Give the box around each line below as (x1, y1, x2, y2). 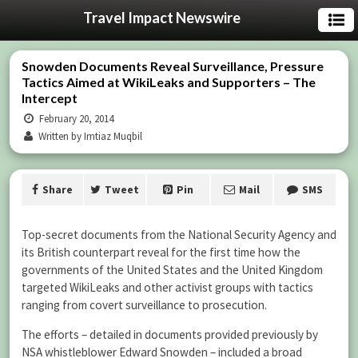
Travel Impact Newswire (82, 9, 241, 26)
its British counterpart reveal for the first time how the (22, 245, 300, 260)
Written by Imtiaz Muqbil (36, 129, 143, 143)
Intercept (22, 90, 78, 105)
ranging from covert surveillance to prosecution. (22, 297, 267, 312)
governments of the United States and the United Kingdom (22, 262, 323, 277)
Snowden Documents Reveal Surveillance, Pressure (22, 58, 324, 74)
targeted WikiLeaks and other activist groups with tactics (22, 280, 313, 295)
